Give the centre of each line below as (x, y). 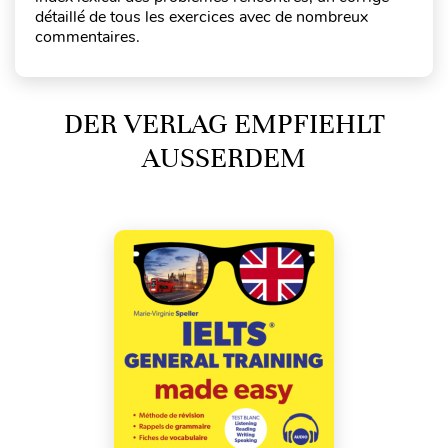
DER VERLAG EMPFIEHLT (224, 123)
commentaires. (87, 36)
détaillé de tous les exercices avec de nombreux (201, 16)
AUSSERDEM (211, 157)
